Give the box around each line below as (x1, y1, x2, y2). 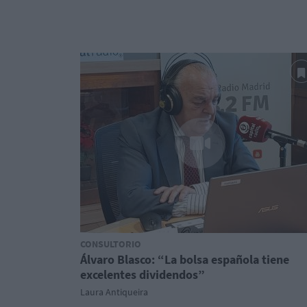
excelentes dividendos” (80, 267, 205, 282)
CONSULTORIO (80, 238, 141, 250)
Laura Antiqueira (80, 286, 148, 298)
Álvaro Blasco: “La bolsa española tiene (80, 251, 289, 267)
